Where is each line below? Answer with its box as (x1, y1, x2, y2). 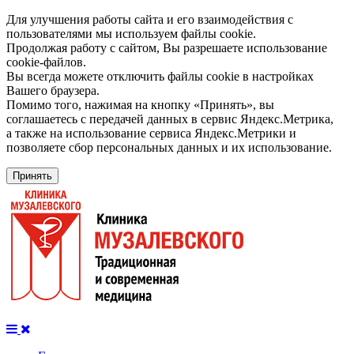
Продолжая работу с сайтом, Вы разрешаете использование (6, 41, 327, 55)
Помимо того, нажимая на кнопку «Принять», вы (6, 98, 274, 111)
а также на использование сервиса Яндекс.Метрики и (6, 126, 296, 140)
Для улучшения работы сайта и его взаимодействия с (6, 13, 293, 26)
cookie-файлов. (6, 55, 86, 69)
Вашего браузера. (6, 84, 100, 97)
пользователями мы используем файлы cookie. (6, 27, 256, 40)
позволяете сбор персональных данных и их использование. (6, 141, 332, 154)
